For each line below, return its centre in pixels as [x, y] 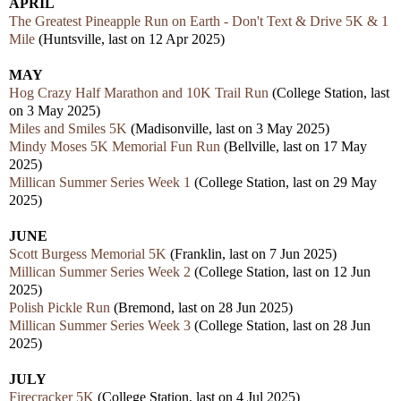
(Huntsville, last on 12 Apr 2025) [130, 39]
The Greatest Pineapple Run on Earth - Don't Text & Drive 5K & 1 [199, 21]
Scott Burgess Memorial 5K [88, 254]
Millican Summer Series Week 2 [100, 272]
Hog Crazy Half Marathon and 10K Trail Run [139, 93]
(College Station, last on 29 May [284, 183]
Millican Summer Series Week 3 [100, 326]
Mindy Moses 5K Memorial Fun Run [115, 147]
